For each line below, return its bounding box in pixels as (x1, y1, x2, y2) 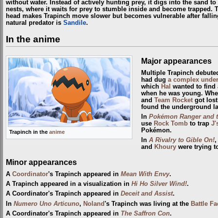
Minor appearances (6, 157, 77, 166)
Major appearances (141, 56, 212, 65)
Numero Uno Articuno (14, 200, 79, 207)
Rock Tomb (153, 120, 188, 127)
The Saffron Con (121, 210, 170, 217)
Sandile (63, 19, 86, 27)
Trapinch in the (9, 128, 49, 135)
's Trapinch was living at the (105, 200, 191, 207)
